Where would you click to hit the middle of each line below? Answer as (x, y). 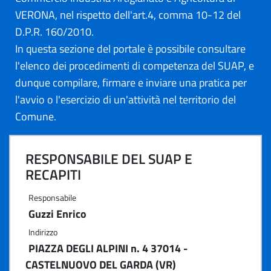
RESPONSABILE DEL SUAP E (109, 159)
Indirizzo (43, 232)
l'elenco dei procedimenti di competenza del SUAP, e (135, 66)
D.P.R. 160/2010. (54, 32)
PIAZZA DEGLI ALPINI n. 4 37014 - (108, 248)
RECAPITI (53, 175)
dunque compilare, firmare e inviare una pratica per (131, 83)
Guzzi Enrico (57, 214)
